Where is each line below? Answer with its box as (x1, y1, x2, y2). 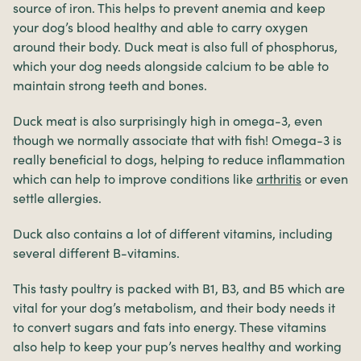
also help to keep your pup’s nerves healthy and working (13, 338, 342, 355)
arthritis (256, 170, 301, 187)
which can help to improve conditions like (13, 170, 256, 187)
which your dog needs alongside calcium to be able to (13, 57, 329, 74)
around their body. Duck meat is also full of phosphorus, (13, 38, 338, 55)
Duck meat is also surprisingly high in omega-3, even (13, 112, 322, 129)
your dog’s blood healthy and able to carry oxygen (13, 19, 308, 35)
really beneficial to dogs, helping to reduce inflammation (13, 151, 345, 168)
